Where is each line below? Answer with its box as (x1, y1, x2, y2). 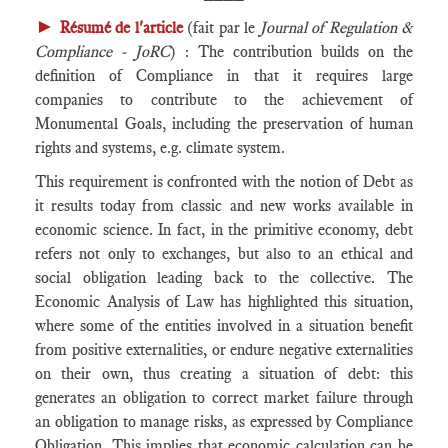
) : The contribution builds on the (170, 42, 413, 61)
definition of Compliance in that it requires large (35, 66, 413, 85)
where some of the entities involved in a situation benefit (35, 316, 413, 335)
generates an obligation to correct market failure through (35, 388, 413, 407)
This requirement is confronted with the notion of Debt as (35, 172, 413, 191)
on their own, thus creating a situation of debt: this (35, 364, 413, 383)
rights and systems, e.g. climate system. (35, 138, 293, 157)
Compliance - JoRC (35, 42, 170, 61)
